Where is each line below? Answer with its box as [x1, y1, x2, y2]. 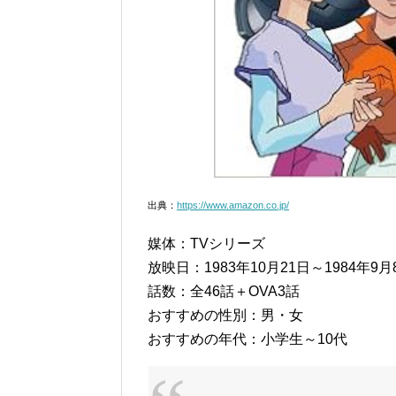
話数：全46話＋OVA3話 [148, 283, 300, 299]
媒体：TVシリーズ [148, 235, 265, 251]
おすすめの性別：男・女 [148, 307, 303, 323]
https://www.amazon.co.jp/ [177, 199, 289, 210]
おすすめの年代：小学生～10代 [148, 331, 347, 346]
